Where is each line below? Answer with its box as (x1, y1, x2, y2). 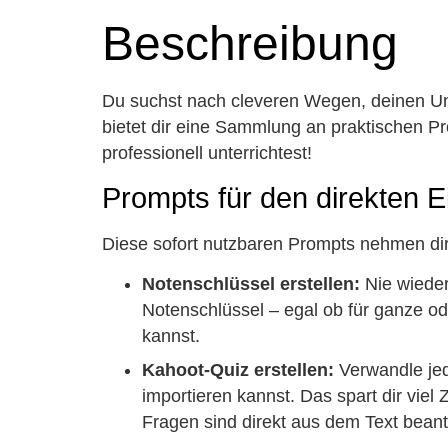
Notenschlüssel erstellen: (142, 274, 360, 295)
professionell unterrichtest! (102, 143, 312, 164)
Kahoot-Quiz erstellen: (142, 360, 334, 381)
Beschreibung (102, 17, 398, 71)
